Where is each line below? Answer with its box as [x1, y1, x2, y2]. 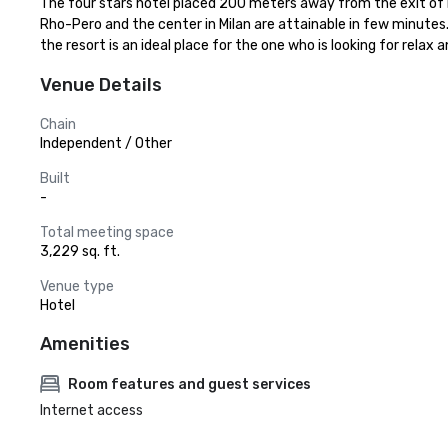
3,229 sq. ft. [40, 243, 120, 260]
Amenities [40, 333, 130, 355]
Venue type [40, 278, 114, 295]
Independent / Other [40, 135, 172, 152]
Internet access [40, 402, 143, 419]
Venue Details [40, 74, 162, 96]
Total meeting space [40, 224, 174, 241]
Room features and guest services [68, 375, 311, 393]
